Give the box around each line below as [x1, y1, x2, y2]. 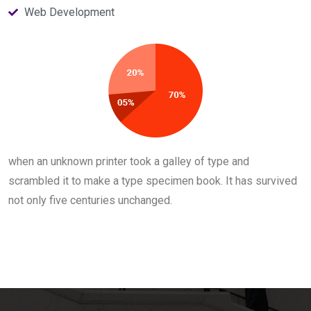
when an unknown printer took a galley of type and [8, 155, 249, 169]
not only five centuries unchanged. [8, 194, 172, 208]
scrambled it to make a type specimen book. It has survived [8, 174, 297, 188]
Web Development [24, 6, 115, 19]
